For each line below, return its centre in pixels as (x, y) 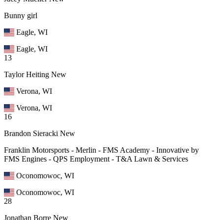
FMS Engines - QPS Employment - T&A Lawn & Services (96, 159)
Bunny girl (21, 16)
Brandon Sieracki (31, 134)
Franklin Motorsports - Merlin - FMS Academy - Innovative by (101, 150)
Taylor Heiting (27, 75)
